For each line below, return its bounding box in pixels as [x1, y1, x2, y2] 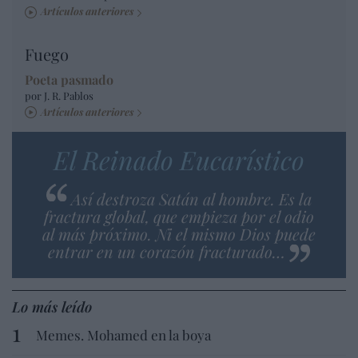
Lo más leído [12, 296, 92, 316]
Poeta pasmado [25, 70, 113, 88]
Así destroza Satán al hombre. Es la [71, 187, 312, 209]
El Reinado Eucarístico [54, 141, 304, 177]
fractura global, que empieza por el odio [44, 205, 314, 227]
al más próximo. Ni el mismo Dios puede [42, 222, 316, 245]
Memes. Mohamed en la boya [36, 325, 211, 344]
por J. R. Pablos [25, 88, 93, 102]
